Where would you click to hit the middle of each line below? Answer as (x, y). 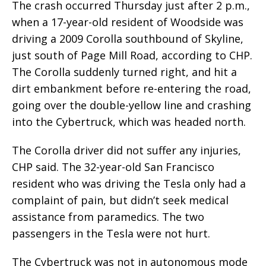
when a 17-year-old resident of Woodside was (128, 22)
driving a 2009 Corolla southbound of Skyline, (128, 38)
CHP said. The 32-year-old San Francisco (113, 167)
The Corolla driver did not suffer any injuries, (126, 150)
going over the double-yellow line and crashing (132, 105)
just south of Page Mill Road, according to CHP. (132, 55)
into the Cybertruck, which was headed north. (129, 121)
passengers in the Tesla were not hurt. (111, 233)
